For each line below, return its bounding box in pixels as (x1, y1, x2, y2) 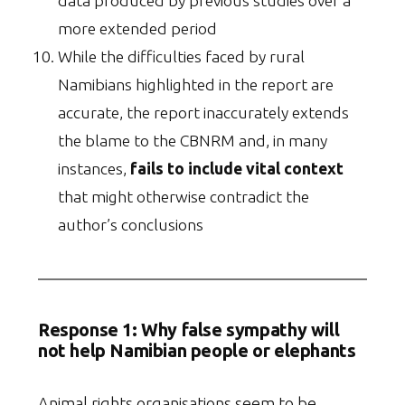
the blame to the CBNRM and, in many (58, 132, 327, 150)
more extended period (58, 20, 217, 38)
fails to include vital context (130, 160, 344, 178)
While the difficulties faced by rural (58, 48, 305, 66)
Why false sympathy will (141, 320, 340, 341)
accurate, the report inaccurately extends (58, 104, 349, 122)
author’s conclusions (58, 216, 203, 234)
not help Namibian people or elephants (38, 341, 356, 362)
